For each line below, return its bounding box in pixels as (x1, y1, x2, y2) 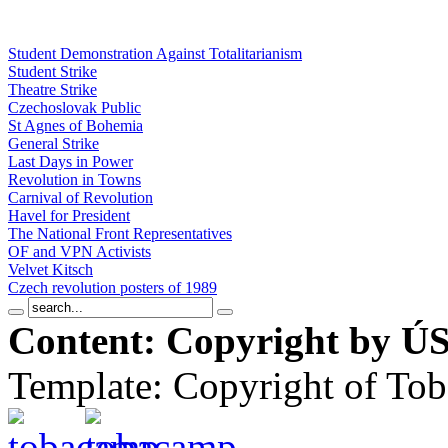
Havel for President (8, 207, 130, 224)
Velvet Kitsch (8, 261, 93, 278)
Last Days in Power (8, 153, 133, 170)
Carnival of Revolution (8, 189, 153, 206)
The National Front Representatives (8, 225, 232, 242)
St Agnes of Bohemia (8, 117, 143, 134)
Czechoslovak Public (8, 99, 141, 116)
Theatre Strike (8, 81, 97, 98)
